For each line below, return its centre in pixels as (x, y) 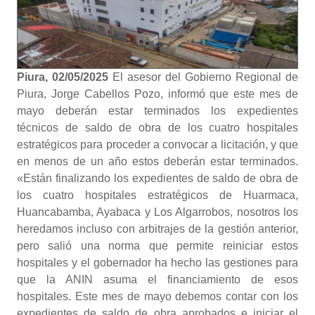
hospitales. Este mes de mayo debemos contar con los (157, 296)
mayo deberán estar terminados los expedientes (157, 111)
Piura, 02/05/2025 (65, 77)
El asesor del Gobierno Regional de (205, 77)
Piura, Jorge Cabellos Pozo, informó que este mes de (157, 94)
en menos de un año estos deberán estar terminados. (157, 161)
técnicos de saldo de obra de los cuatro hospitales (157, 128)
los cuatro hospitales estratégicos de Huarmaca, (157, 195)
